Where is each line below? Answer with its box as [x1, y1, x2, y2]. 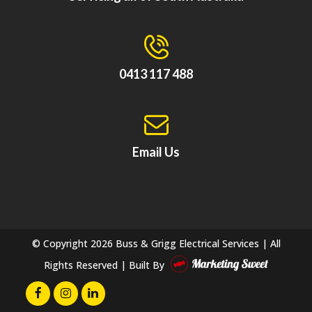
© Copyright [31, 236, 91, 250]
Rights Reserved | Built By [44, 258, 167, 272]
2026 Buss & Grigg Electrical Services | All [90, 236, 281, 250]
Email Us [132, 143, 180, 159]
